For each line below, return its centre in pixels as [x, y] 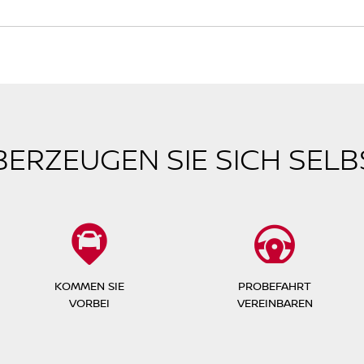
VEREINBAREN [275, 303]
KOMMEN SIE [89, 286]
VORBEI [89, 303]
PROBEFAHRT [275, 286]
